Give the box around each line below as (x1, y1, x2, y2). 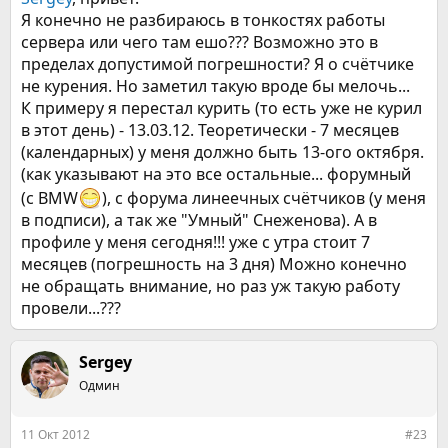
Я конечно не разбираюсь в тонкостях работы (21, 9, 385, 31)
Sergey (79, 351, 132, 373)
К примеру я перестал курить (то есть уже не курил (21, 97, 422, 119)
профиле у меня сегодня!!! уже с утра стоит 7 (21, 231, 370, 253)
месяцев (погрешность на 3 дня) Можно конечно (21, 253, 407, 275)
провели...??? (21, 297, 121, 319)
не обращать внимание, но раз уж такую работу (21, 275, 400, 297)
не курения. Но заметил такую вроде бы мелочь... (21, 75, 410, 97)
